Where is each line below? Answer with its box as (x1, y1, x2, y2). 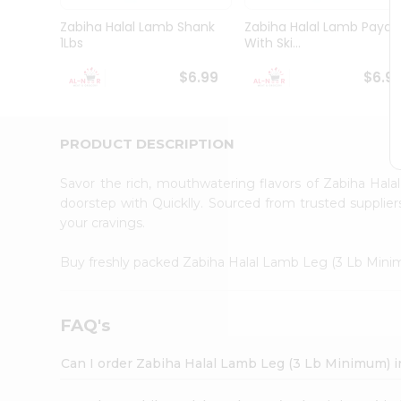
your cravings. (60, 214, 146, 231)
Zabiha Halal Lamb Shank (60, 18, 216, 37)
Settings (18, 243, 79, 264)
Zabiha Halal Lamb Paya (243, 18, 392, 37)
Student (18, 49, 65, 66)
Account (18, 188, 80, 209)
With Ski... (243, 34, 301, 53)
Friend (18, 167, 54, 184)
